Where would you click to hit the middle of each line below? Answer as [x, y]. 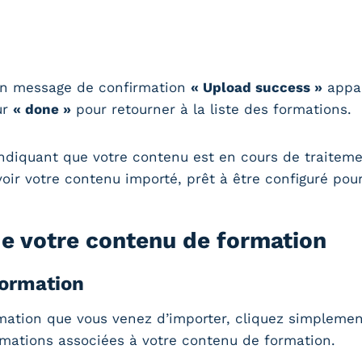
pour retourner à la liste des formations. [211, 109]
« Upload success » [257, 87]
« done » [42, 109]
